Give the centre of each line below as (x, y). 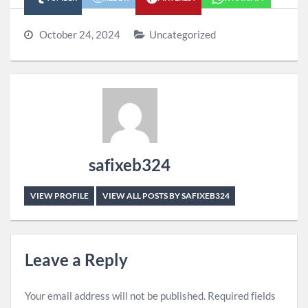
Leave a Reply (76, 260)
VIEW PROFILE (59, 195)
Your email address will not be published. (115, 295)
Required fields (242, 295)
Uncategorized (183, 34)
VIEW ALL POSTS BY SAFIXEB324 (166, 195)
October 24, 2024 (80, 34)
